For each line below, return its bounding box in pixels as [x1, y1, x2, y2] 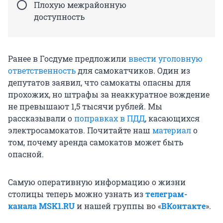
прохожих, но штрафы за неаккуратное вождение [8, 89, 210, 100]
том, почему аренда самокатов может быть [8, 137, 183, 148]
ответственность [8, 65, 76, 76]
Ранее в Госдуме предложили [8, 53, 128, 64]
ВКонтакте [161, 201, 206, 212]
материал [152, 125, 191, 136]
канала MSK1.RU [8, 201, 75, 212]
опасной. [8, 149, 44, 160]
